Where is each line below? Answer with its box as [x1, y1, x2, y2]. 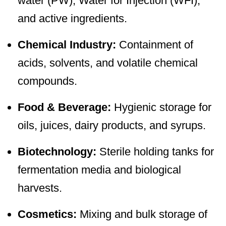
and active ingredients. [18, 12, 127, 25]
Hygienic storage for [111, 100, 211, 114]
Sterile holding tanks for [96, 145, 214, 158]
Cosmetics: [18, 207, 77, 220]
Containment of [116, 38, 193, 51]
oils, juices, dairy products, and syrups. [18, 119, 206, 132]
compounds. [18, 74, 77, 87]
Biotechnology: [18, 145, 96, 158]
